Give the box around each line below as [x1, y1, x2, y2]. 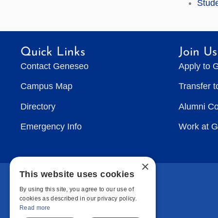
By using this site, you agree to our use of [19, 186, 134, 193]
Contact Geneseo [20, 61, 89, 71]
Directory [20, 101, 55, 111]
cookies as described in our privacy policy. [19, 195, 137, 202]
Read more [19, 204, 51, 211]
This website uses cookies [19, 169, 134, 179]
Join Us [179, 46, 217, 58]
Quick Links [20, 46, 85, 58]
